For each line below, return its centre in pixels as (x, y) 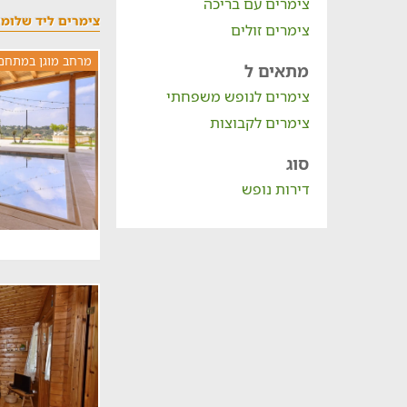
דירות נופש (275, 189)
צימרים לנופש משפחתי (238, 96)
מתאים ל (276, 71)
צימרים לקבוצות (259, 123)
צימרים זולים (270, 30)
